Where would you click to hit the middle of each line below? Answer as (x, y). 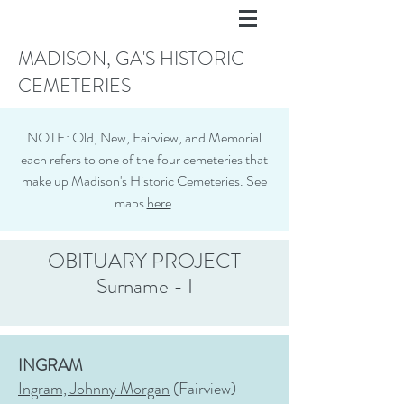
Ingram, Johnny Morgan (94, 389)
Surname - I (144, 286)
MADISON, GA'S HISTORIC (131, 59)
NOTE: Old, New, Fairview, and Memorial (144, 138)
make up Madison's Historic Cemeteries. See (144, 181)
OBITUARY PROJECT (144, 261)
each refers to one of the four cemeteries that (144, 159)
